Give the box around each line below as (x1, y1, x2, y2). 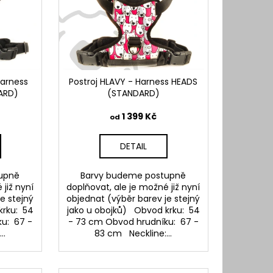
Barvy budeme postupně (80, 169, 186, 182)
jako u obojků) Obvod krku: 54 (66, 204, 200, 217)
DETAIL (119, 140, 147, 153)
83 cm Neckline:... (94, 227, 172, 240)
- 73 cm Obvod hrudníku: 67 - (68, 216, 199, 229)
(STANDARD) (107, 87, 160, 100)
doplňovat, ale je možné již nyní (66, 181, 200, 194)
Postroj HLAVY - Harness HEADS (69, 76, 198, 88)
